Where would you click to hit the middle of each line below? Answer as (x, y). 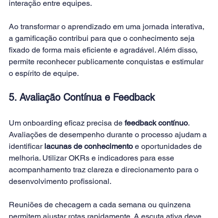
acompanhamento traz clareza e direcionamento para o (105, 169)
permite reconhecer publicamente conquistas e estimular (107, 61)
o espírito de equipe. (44, 73)
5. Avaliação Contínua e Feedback (82, 97)
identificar (27, 146)
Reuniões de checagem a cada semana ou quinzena (101, 204)
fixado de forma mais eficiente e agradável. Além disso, (104, 50)
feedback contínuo (156, 123)
